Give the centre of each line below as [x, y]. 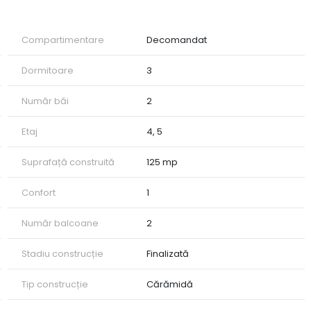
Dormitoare [47, 71]
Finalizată [168, 254]
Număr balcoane [60, 224]
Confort [38, 193]
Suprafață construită [68, 162]
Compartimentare [62, 40]
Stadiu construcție [62, 254]
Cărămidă [170, 285]
